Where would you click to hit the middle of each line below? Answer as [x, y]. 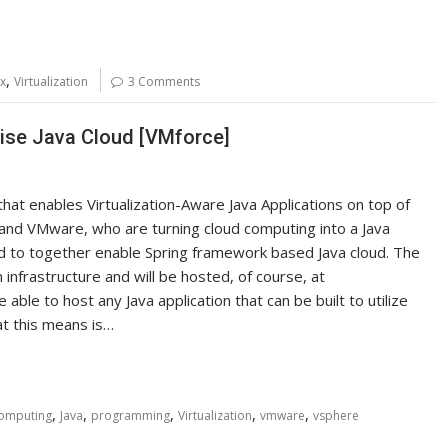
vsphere [336, 415]
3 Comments [164, 81]
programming [130, 415]
